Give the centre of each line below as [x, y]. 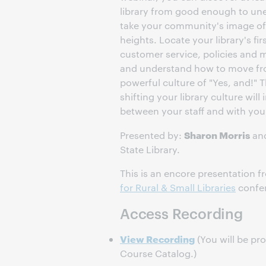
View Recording [157, 238]
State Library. [150, 149]
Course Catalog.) [158, 253]
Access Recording [181, 213]
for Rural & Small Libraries [178, 187]
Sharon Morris [217, 134]
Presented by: [152, 135]
